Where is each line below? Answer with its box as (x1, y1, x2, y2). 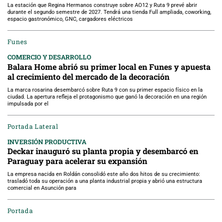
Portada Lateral (7, 122, 58, 130)
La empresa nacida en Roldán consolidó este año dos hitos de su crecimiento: (7, 171, 200, 178)
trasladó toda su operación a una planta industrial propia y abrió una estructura (7, 178, 202, 185)
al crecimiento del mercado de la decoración (7, 71, 169, 82)
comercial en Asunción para (7, 185, 76, 192)
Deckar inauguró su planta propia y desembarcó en (7, 146, 198, 157)
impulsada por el (7, 100, 49, 107)
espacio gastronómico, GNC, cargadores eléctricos (7, 15, 133, 22)
